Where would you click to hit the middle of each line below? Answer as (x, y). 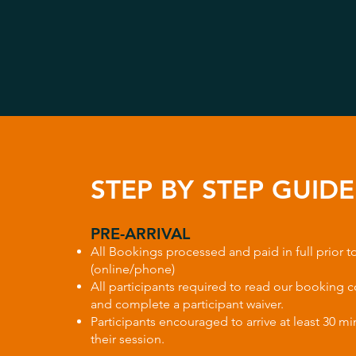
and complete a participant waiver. (187, 304)
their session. (127, 339)
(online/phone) (132, 269)
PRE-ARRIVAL (140, 234)
